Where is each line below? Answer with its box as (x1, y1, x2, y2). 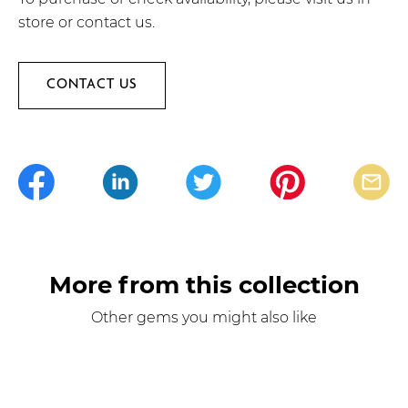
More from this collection (48, 270, 360, 300)
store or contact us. (18, 13, 155, 31)
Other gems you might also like (91, 308, 317, 326)
